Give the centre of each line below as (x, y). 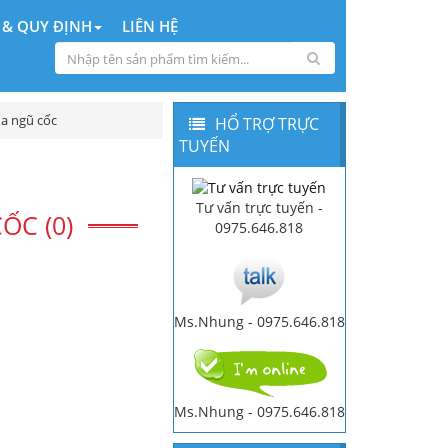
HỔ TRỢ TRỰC (266, 124)
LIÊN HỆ (150, 26)
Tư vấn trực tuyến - (259, 208)
